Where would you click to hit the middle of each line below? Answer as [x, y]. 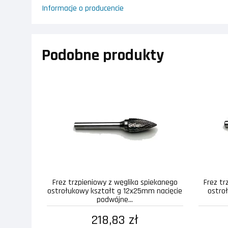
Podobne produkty [103, 55]
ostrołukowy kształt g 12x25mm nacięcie [115, 191]
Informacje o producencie [83, 8]
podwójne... [115, 199]
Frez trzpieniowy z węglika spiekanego [115, 182]
